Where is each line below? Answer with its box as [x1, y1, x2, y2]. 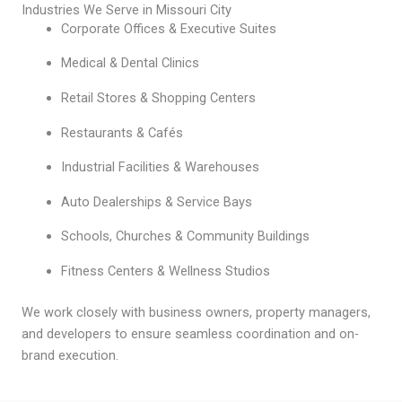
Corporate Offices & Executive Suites [60, 20, 276, 37]
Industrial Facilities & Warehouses [60, 159, 259, 176]
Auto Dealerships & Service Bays [60, 193, 252, 210]
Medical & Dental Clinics [60, 55, 199, 72]
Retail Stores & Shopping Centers [60, 90, 256, 107]
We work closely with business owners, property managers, [22, 303, 371, 320]
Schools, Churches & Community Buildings [60, 228, 310, 245]
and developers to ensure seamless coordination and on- [22, 325, 359, 342]
